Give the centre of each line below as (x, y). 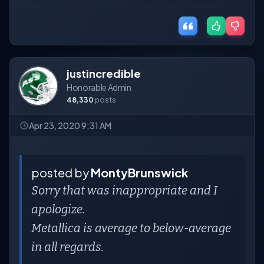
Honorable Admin (99, 87)
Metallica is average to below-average (131, 228)
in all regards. (67, 247)
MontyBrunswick (139, 172)
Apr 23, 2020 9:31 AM (70, 126)
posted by (61, 172)
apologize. (58, 209)
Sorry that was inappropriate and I (124, 190)
